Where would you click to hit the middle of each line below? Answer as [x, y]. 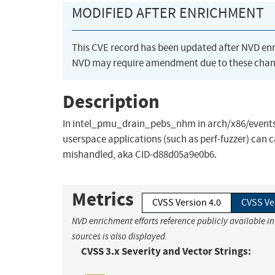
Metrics [103, 199]
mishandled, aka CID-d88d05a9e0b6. [140, 155]
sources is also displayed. [120, 237]
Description [111, 101]
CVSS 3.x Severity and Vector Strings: [166, 252]
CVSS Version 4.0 [187, 203]
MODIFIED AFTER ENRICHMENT [168, 13]
